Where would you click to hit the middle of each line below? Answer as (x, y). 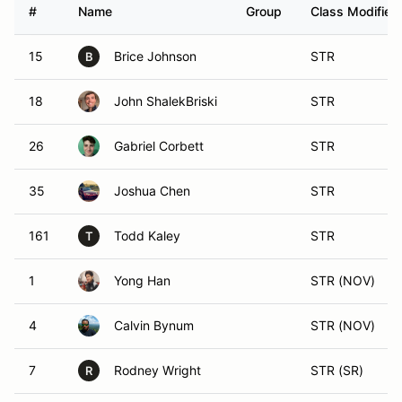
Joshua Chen (152, 191)
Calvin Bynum (154, 325)
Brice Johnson (155, 56)
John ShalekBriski (166, 101)
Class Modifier (353, 11)
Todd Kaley (147, 236)
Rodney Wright (157, 370)
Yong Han (142, 280)
